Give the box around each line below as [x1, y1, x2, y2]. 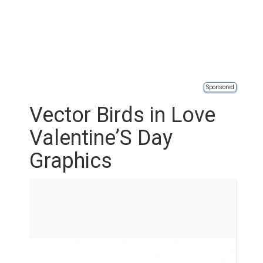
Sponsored [206, 84, 234, 90]
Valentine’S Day [29, 126, 173, 150]
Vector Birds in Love [29, 103, 215, 127]
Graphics [29, 149, 112, 173]
